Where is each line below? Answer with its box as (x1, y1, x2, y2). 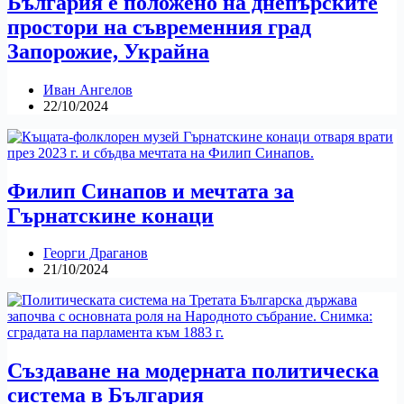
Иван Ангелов (43, 81, 133, 97)
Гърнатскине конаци (7, 203, 214, 227)
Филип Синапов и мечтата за (7, 179, 294, 203)
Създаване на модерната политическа (7, 359, 379, 383)
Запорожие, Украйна (7, 39, 209, 63)
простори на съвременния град (7, 14, 311, 39)
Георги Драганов (43, 245, 148, 262)
